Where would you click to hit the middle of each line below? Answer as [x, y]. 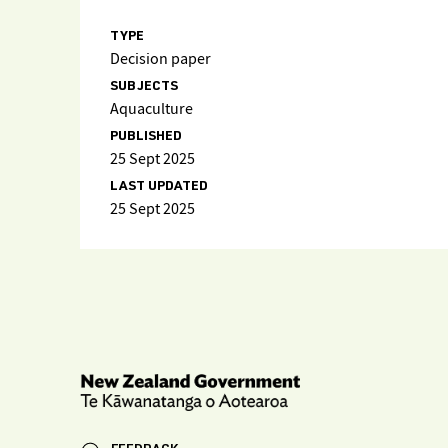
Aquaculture [151, 109]
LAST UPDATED [159, 187]
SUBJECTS [144, 87]
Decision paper [160, 59]
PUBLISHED [146, 137]
